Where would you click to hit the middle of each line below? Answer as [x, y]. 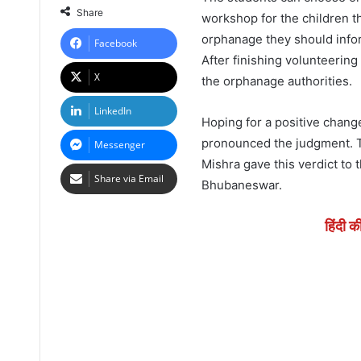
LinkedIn [112, 110]
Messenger [119, 144]
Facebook [115, 43]
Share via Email [129, 178]
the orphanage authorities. [276, 81]
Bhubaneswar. [241, 185]
